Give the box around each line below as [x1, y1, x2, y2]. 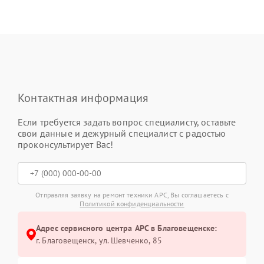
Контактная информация [18, 90, 149, 105]
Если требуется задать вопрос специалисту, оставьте [18, 116, 236, 128]
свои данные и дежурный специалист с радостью [18, 127, 226, 139]
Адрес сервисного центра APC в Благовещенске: [36, 223, 217, 233]
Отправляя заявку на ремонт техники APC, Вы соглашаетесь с [35, 190, 229, 199]
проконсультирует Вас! [18, 138, 114, 150]
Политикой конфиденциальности [80, 199, 184, 208]
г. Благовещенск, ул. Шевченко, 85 [36, 235, 162, 246]
